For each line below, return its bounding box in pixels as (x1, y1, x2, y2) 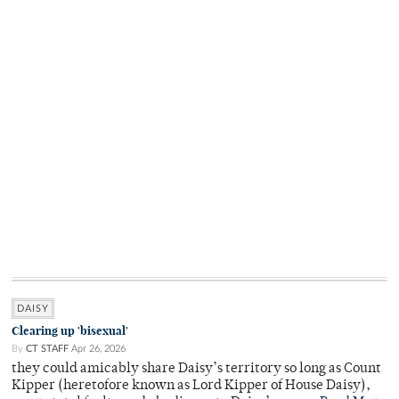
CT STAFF (26, 344, 69, 354)
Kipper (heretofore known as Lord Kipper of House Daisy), (12, 379, 370, 394)
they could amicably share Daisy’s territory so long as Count (12, 362, 381, 377)
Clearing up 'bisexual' (12, 323, 128, 339)
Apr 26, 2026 (71, 344, 126, 354)
